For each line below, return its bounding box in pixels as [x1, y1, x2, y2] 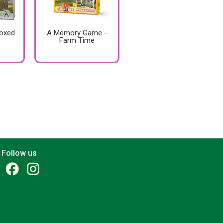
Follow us [1, 148, 37, 158]
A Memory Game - [46, 28, 107, 38]
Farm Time [59, 36, 95, 45]
